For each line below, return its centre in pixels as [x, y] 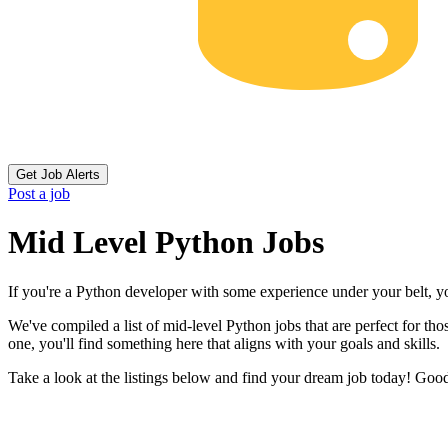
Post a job [39, 193]
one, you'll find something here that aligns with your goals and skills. [224, 343]
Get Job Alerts [58, 174]
